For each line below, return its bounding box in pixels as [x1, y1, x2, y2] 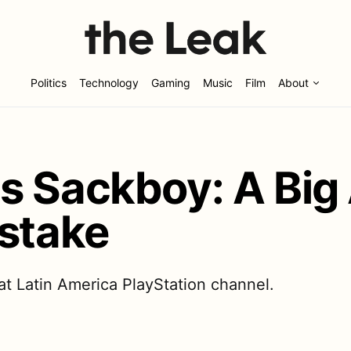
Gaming [150, 76, 190, 90]
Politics [30, 76, 67, 90]
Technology [78, 76, 139, 90]
